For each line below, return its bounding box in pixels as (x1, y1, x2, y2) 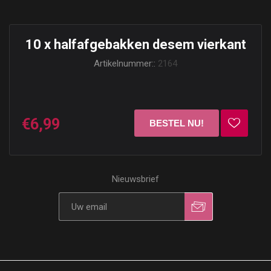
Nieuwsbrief (112, 174, 159, 184)
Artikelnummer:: (94, 58, 155, 69)
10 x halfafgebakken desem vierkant (25, 37, 246, 52)
